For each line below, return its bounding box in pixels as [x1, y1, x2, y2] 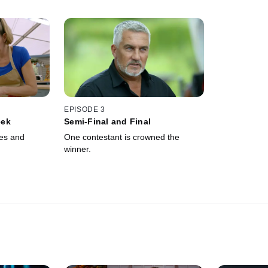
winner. [64, 144, 92, 154]
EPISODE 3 [64, 105, 105, 114]
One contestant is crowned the [64, 132, 180, 142]
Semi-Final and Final [64, 117, 151, 127]
